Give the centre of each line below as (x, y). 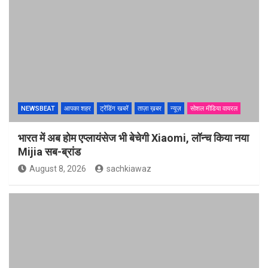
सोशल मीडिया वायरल (214, 109)
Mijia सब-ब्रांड (49, 152)
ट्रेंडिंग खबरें (114, 109)
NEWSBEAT (38, 109)
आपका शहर (77, 109)
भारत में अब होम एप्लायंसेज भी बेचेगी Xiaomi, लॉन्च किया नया (133, 138)
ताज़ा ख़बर (150, 109)
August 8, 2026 (58, 169)
